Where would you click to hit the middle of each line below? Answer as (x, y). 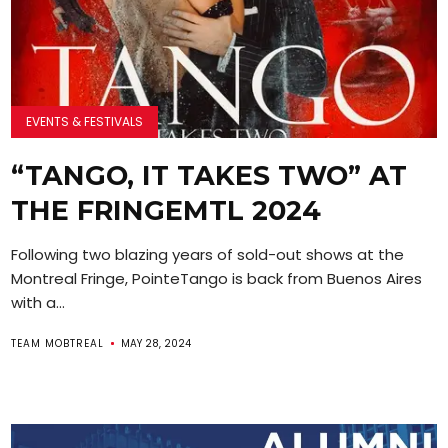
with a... (38, 302)
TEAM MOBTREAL (58, 343)
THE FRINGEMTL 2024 (166, 210)
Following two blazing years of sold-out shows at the (208, 254)
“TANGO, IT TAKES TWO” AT (209, 175)
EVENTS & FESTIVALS (85, 121)
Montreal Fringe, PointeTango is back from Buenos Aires (217, 278)
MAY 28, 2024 (156, 343)
